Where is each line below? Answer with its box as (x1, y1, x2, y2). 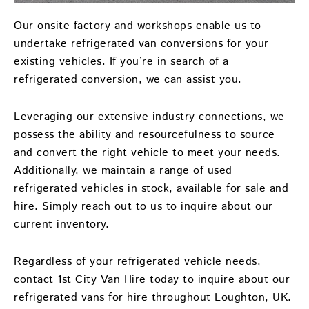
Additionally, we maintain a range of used (14, 162, 232, 179)
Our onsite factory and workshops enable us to (14, 17, 261, 34)
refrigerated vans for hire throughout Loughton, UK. (14, 289, 292, 306)
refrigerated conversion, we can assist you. (14, 71, 242, 88)
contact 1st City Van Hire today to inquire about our (14, 271, 290, 288)
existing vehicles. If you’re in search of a (14, 53, 229, 70)
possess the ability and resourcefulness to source (14, 126, 275, 143)
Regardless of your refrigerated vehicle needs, (14, 253, 261, 270)
